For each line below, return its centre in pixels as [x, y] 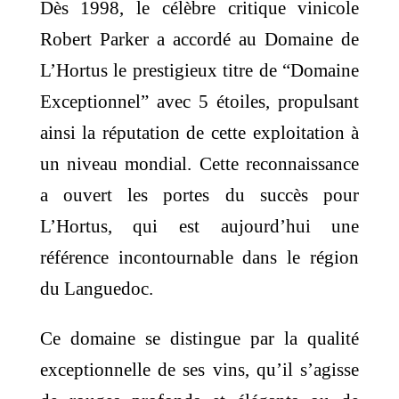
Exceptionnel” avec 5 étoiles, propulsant [199, 102]
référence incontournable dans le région [199, 258]
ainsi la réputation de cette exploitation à [199, 133]
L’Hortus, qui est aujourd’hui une [199, 227]
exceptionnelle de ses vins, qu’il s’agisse [199, 370]
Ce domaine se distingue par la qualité [199, 339]
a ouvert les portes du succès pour [199, 195]
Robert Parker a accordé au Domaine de [199, 40]
